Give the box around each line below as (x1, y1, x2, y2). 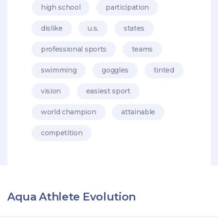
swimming (41, 65, 77, 74)
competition (41, 128, 83, 137)
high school (41, 2, 81, 12)
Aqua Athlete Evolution (7, 190, 136, 203)
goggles (102, 65, 128, 74)
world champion (41, 107, 96, 116)
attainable (121, 107, 156, 116)
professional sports (41, 44, 107, 54)
